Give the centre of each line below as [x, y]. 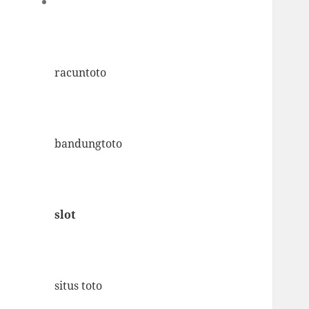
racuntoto [81, 72]
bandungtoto [89, 143]
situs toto [79, 285]
